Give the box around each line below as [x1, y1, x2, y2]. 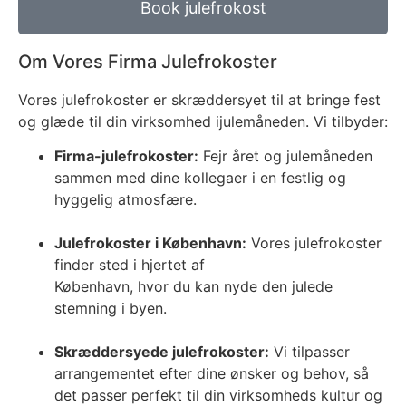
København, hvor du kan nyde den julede [54, 277, 333, 296]
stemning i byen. [54, 299, 167, 318]
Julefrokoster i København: [54, 234, 246, 253]
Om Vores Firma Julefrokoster [18, 50, 277, 72]
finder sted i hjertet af [54, 256, 205, 275]
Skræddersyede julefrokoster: [54, 343, 269, 362]
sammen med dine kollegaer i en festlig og [54, 169, 346, 188]
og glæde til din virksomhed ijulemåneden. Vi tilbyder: [18, 111, 388, 130]
